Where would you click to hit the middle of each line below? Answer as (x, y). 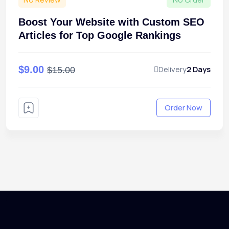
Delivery (173, 69)
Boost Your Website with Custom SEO (111, 22)
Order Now (184, 107)
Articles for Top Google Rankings (100, 35)
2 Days (199, 69)
